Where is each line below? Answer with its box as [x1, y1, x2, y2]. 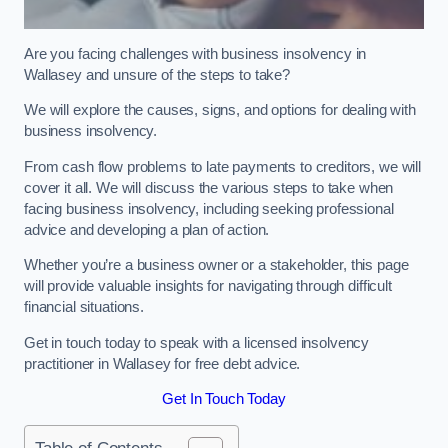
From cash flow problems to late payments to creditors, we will [24, 158, 421, 175]
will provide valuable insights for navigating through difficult [24, 278, 392, 295]
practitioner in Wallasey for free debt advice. [24, 355, 305, 372]
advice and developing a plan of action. [24, 221, 270, 238]
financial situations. [24, 299, 144, 316]
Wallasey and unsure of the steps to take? [24, 66, 294, 83]
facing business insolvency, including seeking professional [24, 200, 394, 217]
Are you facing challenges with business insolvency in [24, 45, 367, 62]
